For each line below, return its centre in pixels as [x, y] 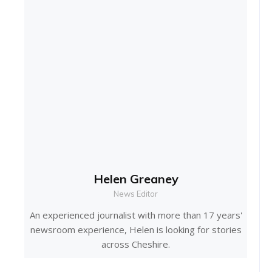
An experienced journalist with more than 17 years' [136, 215]
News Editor [136, 194]
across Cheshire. [136, 244]
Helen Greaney [136, 179]
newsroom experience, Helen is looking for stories [136, 230]
